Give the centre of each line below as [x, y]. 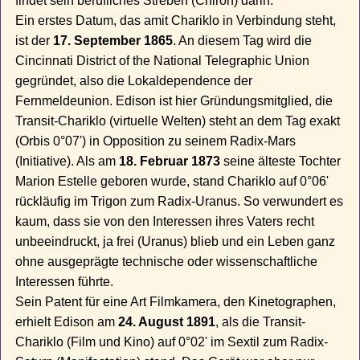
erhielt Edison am [67, 322]
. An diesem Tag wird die [243, 41]
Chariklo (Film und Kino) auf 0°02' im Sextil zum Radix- [172, 342]
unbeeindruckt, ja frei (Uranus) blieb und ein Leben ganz [176, 242]
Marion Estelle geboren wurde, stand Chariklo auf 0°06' [172, 182]
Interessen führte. [65, 282]
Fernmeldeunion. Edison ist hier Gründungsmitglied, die [174, 101]
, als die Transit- [261, 322]
